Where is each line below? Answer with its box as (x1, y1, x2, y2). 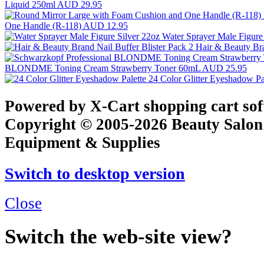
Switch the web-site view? (5, 225, 232, 248)
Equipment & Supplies (5, 133, 160, 151)
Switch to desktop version (5, 164, 185, 183)
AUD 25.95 (202, 63, 247, 74)
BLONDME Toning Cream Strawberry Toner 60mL (5, 63, 202, 74)
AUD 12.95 (83, 21, 128, 31)
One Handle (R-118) (5, 21, 83, 31)
